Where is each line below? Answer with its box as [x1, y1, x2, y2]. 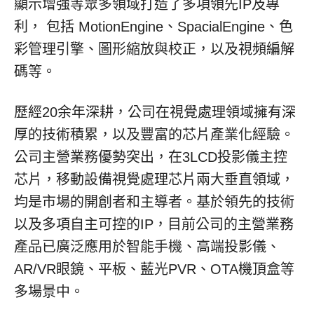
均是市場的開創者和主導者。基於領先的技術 [14, 194, 294, 210]
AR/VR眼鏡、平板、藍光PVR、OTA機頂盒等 [14, 261, 294, 277]
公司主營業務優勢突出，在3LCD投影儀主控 [14, 149, 287, 165]
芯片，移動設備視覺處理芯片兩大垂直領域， [14, 172, 294, 187]
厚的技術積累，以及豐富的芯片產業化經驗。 [14, 127, 294, 142]
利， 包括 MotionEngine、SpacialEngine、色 [14, 19, 293, 34]
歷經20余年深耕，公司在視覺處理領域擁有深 [14, 104, 296, 120]
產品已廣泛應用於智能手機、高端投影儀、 [14, 239, 280, 254]
